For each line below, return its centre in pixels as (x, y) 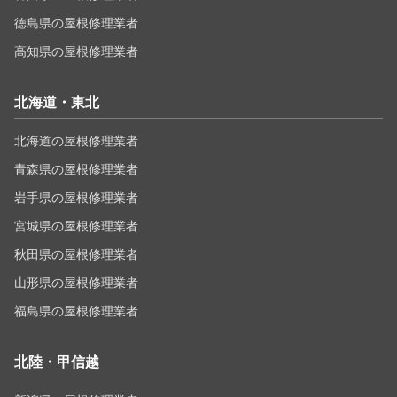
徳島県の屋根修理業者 (76, 23)
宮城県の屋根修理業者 (76, 226)
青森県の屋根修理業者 (76, 169)
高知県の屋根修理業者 (76, 51)
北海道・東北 (57, 102)
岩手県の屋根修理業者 (76, 197)
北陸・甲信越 (57, 362)
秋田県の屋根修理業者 (76, 254)
